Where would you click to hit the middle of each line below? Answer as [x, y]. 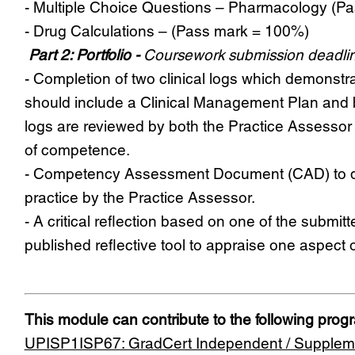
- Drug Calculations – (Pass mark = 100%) [168, 31]
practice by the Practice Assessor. [139, 198]
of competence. [77, 150]
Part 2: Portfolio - [86, 55]
